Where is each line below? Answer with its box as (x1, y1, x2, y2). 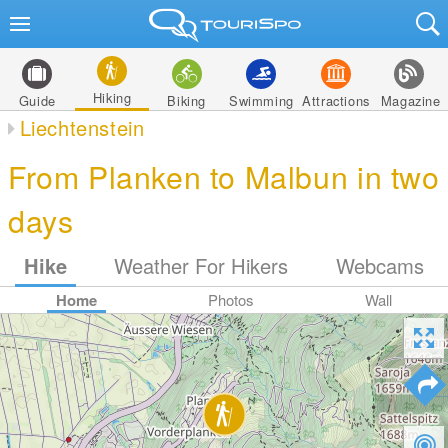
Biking (167, 91, 206, 110)
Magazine (380, 91, 441, 110)
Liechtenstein (19, 113, 145, 142)
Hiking (92, 88, 132, 107)
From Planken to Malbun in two (8, 154, 440, 198)
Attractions (302, 91, 370, 110)
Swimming (228, 91, 294, 110)
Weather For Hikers (114, 251, 289, 280)
